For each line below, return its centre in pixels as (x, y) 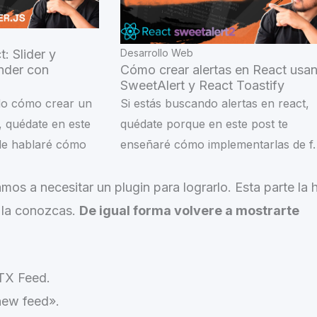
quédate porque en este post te (204, 123)
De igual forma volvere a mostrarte (189, 211)
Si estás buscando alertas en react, (215, 103)
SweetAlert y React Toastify (202, 85)
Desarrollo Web (157, 52)
